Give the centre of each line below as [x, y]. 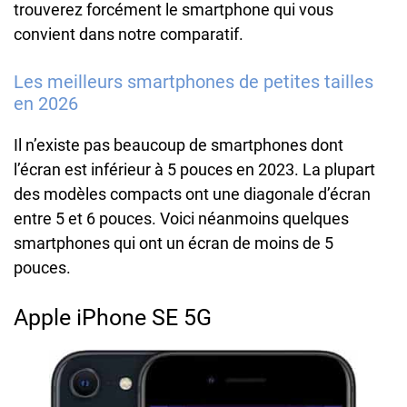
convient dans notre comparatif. [129, 35]
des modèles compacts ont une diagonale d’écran [192, 194]
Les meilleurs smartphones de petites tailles [194, 82]
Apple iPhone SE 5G [113, 318]
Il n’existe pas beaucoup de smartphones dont [179, 145]
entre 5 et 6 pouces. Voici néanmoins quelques [181, 219]
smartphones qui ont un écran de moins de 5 [174, 243]
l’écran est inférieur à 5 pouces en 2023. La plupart [194, 170]
